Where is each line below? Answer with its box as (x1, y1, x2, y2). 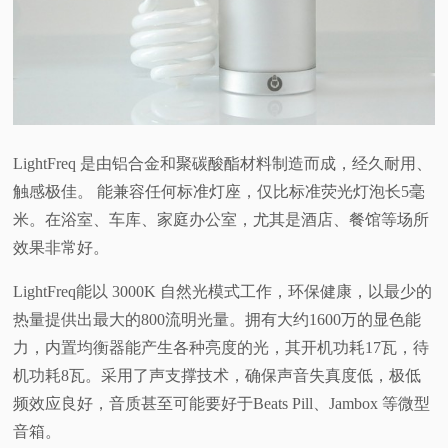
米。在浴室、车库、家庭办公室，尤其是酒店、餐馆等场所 (13, 211, 430, 229)
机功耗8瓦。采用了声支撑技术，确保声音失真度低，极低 (13, 367, 422, 385)
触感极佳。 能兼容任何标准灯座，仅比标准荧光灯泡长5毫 (13, 183, 426, 201)
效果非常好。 (13, 239, 110, 257)
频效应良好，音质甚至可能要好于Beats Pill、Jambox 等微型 (13, 395, 431, 413)
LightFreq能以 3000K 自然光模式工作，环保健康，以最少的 (13, 283, 433, 301)
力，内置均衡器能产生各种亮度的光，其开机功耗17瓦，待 (13, 339, 430, 357)
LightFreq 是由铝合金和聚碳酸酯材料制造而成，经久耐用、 (13, 155, 433, 173)
